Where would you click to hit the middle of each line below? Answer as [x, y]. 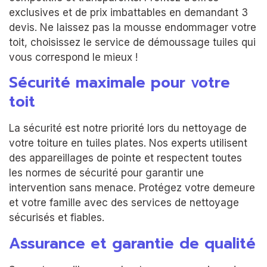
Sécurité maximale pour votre [119, 83]
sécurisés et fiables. [57, 218]
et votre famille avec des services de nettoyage [124, 203]
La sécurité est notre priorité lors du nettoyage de [128, 128]
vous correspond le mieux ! [73, 57]
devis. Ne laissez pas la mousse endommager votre [133, 27]
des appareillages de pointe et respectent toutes [125, 158]
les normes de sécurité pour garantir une [106, 173]
